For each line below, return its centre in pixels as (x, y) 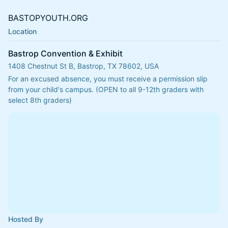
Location (22, 31)
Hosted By (26, 219)
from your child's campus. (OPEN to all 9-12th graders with (106, 89)
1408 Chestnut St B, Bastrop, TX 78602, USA (83, 66)
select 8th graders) (40, 100)
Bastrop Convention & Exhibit (65, 53)
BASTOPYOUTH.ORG (48, 18)
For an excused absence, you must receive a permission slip (108, 79)
